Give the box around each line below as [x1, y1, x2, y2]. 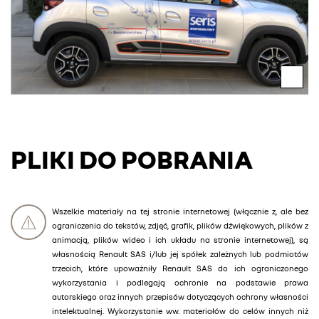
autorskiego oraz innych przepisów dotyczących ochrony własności [52, 292, 308, 302]
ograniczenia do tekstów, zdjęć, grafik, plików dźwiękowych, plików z [52, 221, 308, 231]
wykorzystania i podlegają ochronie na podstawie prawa [52, 278, 308, 288]
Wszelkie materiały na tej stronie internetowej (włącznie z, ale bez [52, 206, 308, 216]
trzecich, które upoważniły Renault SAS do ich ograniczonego [52, 263, 308, 273]
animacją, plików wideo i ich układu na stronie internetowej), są [52, 235, 308, 245]
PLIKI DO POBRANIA [11, 144, 253, 175]
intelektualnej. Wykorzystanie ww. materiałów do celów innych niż [52, 306, 308, 316]
